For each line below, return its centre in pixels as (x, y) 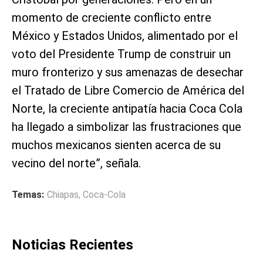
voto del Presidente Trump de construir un (121, 54)
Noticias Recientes (73, 245)
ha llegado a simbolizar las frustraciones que (127, 127)
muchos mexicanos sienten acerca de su (116, 145)
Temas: (28, 195)
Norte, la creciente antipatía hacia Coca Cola (127, 109)
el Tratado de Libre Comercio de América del (128, 91)
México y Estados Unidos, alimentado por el (125, 36)
